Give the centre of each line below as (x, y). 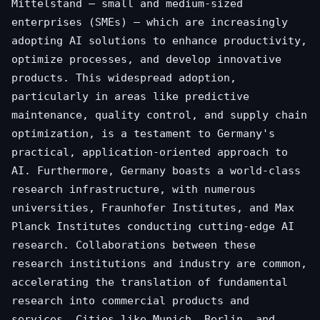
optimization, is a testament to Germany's (143, 133)
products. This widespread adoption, (124, 77)
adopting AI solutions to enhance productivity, (159, 40)
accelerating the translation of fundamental (150, 282)
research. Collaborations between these (134, 245)
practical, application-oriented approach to (150, 152)
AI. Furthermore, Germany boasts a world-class (156, 170)
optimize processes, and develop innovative (146, 59)
